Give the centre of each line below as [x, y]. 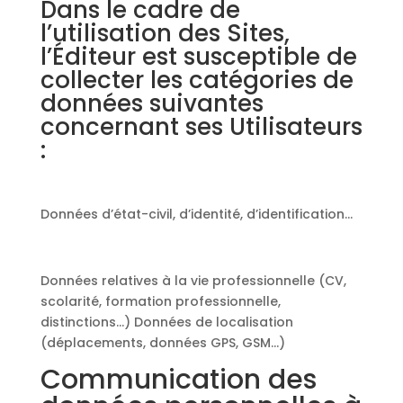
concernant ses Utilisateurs [201, 127]
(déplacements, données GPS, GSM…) [162, 343]
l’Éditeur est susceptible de [198, 57]
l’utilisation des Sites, [165, 33]
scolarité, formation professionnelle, [160, 301]
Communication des [178, 380]
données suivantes [152, 103]
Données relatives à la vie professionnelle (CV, [193, 281]
